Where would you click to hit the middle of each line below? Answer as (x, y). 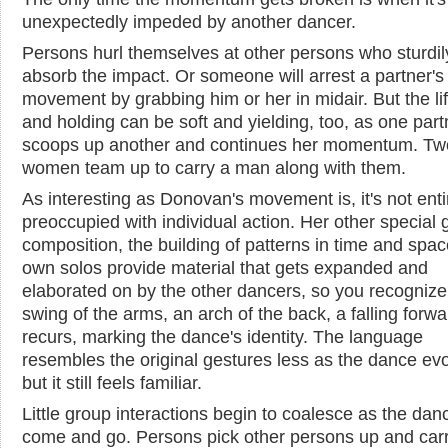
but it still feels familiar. (112, 382)
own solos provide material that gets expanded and (225, 267)
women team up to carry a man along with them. (214, 167)
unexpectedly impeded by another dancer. (189, 21)
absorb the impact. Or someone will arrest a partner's (233, 75)
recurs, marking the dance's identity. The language (222, 336)
